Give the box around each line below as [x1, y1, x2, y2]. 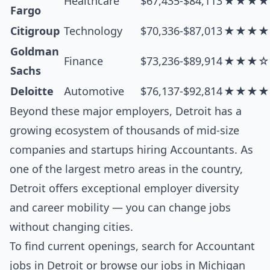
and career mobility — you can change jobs [10, 201, 231, 214]
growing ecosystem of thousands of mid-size [10, 124, 239, 137]
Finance [64, 55, 103, 67]
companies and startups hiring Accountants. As [10, 143, 253, 156]
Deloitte [10, 85, 54, 98]
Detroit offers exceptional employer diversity [10, 182, 239, 195]
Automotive [64, 85, 124, 98]
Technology [64, 25, 122, 37]
